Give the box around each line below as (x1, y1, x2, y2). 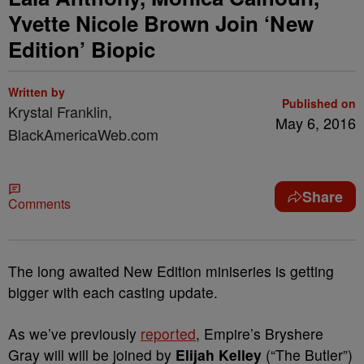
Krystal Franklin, (8, 101, 112, 122)
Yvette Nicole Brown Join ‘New (8, 8, 314, 38)
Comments (8, 194, 71, 213)
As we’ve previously (8, 323, 141, 344)
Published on (282, 95, 356, 111)
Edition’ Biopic (8, 34, 155, 64)
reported (141, 323, 196, 344)
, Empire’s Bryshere (196, 323, 323, 344)
